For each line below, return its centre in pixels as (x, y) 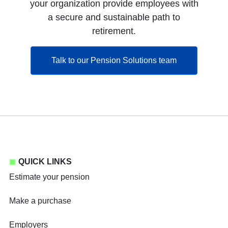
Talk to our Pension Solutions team (114, 61)
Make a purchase (40, 201)
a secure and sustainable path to (114, 18)
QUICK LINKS (45, 162)
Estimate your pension (49, 177)
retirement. (114, 31)
